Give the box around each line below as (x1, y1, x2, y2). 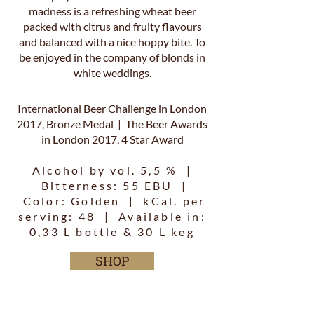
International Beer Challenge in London (18, 102, 207, 115)
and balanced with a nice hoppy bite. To (19, 35, 205, 48)
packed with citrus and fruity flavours (22, 20, 202, 33)
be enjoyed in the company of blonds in (19, 50, 205, 64)
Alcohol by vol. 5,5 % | (32, 163, 192, 177)
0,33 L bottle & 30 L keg (29, 225, 195, 238)
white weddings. (73, 66, 151, 79)
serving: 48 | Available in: (18, 210, 206, 223)
